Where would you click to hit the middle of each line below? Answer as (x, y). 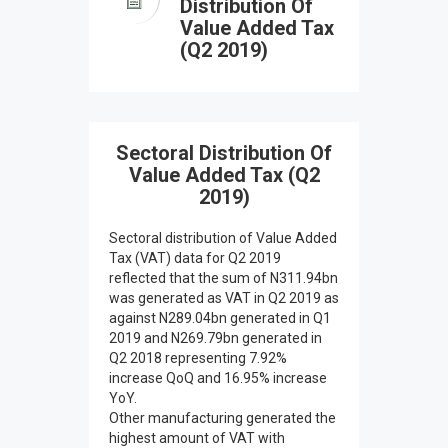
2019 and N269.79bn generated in (215, 338)
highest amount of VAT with (197, 438)
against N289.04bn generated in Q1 (220, 318)
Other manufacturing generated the (222, 418)
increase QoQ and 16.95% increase (218, 378)
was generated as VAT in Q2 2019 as (224, 298)
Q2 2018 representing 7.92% (198, 358)
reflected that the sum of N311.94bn (223, 278)
